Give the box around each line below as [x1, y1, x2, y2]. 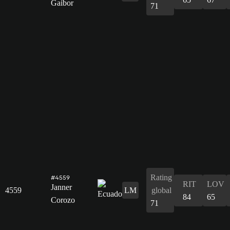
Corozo [51, 195, 75, 204]
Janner [51, 182, 72, 191]
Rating [150, 172, 172, 182]
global [151, 185, 171, 195]
